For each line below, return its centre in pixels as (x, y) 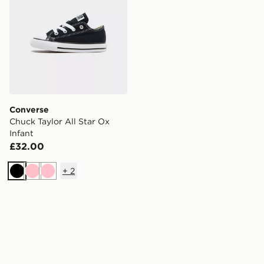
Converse (29, 110)
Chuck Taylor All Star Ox (60, 122)
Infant (22, 133)
